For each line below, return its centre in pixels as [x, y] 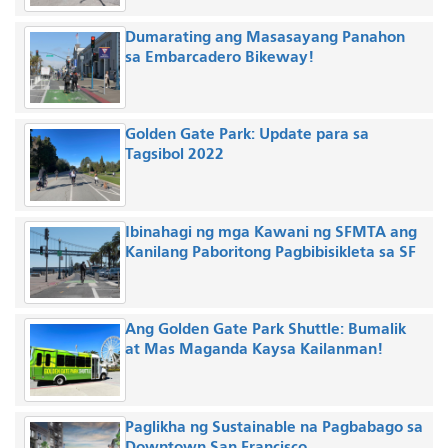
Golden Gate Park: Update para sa [246, 134]
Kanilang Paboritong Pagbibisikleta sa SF [270, 251]
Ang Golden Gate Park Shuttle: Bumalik [265, 329]
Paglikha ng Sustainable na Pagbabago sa [273, 426]
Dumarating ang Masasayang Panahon [264, 36]
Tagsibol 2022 [174, 154]
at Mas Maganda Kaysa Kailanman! [253, 349]
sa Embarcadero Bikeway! [219, 56]
